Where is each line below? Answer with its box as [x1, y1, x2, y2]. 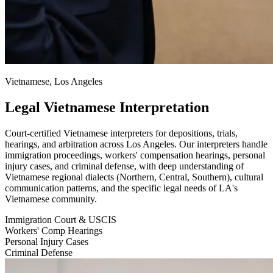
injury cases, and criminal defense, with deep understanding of [5, 161, 244, 172]
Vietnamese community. [5, 194, 97, 205]
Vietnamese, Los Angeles [5, 76, 102, 87]
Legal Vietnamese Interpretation [5, 99, 209, 116]
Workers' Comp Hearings [5, 225, 102, 236]
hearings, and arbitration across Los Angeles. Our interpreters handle [5, 139, 268, 150]
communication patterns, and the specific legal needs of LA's [5, 183, 238, 194]
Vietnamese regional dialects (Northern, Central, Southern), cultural [5, 172, 263, 183]
